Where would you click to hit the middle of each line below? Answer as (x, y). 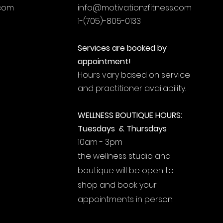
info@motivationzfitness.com (134, 8)
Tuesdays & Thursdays (122, 129)
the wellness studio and (124, 156)
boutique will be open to (125, 171)
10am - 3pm (100, 142)
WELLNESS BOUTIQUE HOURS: (130, 115)
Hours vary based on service (134, 75)
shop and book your (117, 185)
